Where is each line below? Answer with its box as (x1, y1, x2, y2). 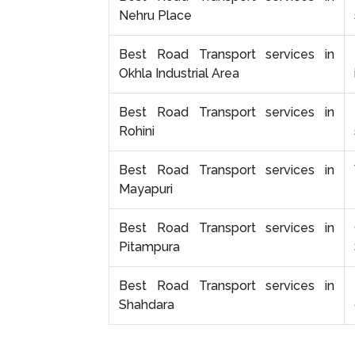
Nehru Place (119, 8, 192, 24)
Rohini (119, 124, 158, 139)
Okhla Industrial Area (119, 66, 239, 82)
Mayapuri (119, 181, 173, 197)
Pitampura (119, 239, 180, 255)
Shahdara (119, 297, 174, 313)
